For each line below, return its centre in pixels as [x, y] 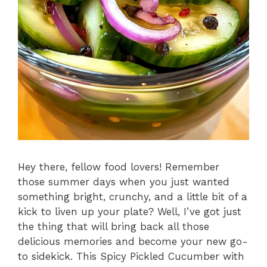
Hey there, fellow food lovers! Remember [119, 167]
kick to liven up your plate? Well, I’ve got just [130, 211]
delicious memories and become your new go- [133, 241]
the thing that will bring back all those [114, 226]
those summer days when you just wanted [124, 181]
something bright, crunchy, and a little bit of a [133, 196]
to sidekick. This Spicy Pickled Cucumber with [131, 256]
